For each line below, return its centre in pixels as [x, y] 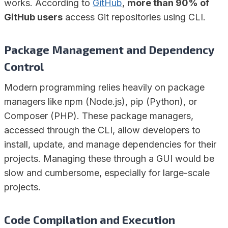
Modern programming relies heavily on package [104, 88]
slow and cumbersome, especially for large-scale [107, 173]
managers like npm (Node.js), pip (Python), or [101, 102]
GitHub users [33, 17]
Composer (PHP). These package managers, [99, 116]
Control [24, 66]
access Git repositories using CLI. [134, 17]
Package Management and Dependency [109, 50]
